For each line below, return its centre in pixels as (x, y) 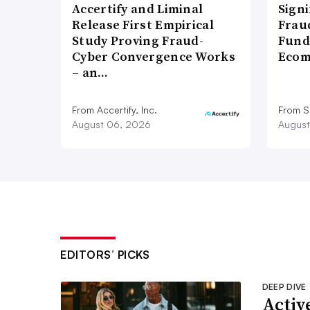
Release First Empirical (143, 24)
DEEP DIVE (284, 286)
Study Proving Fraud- (138, 40)
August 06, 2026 (111, 124)
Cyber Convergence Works (154, 56)
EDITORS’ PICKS (105, 254)
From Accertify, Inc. (115, 109)
